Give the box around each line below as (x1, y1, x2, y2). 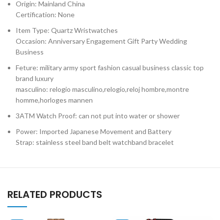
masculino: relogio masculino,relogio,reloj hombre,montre (16, 84, 190, 93)
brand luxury (16, 74, 54, 82)
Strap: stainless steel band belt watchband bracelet (16, 137, 174, 146)
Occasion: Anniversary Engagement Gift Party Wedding (16, 36, 188, 45)
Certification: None (16, 10, 75, 19)
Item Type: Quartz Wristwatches (16, 26, 118, 34)
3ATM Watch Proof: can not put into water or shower (16, 111, 180, 120)
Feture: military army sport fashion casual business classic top (16, 63, 204, 72)
